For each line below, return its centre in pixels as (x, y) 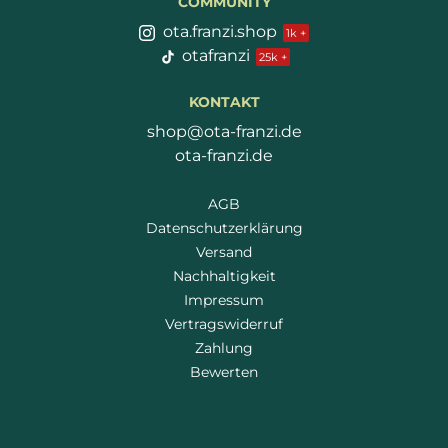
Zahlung (216, 349)
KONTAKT (216, 103)
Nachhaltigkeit (216, 277)
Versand (216, 253)
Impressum (216, 301)
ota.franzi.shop (212, 33)
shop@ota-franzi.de (216, 133)
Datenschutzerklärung (216, 229)
